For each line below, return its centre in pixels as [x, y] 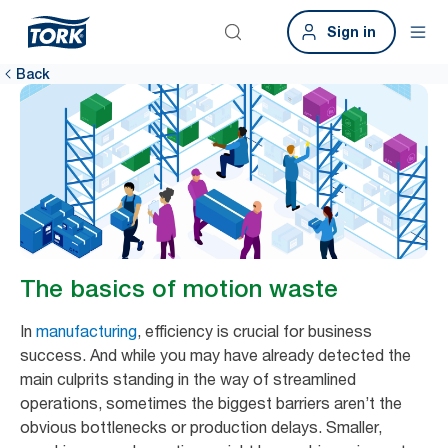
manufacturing [86, 331]
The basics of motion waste [182, 289]
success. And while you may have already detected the [215, 355]
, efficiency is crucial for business [254, 331]
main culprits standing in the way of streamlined [188, 379]
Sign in [351, 31]
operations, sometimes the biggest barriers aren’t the [211, 403]
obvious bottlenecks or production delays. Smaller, [201, 427]
